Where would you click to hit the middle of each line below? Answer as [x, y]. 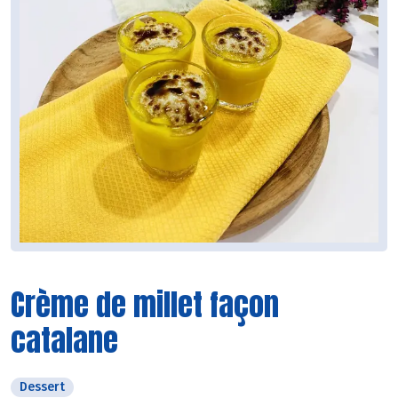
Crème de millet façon [145, 304]
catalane [64, 339]
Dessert [42, 386]
